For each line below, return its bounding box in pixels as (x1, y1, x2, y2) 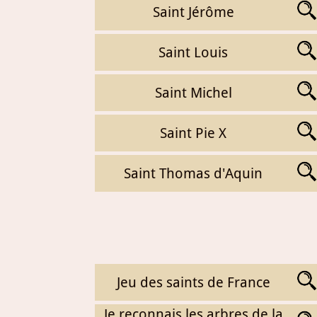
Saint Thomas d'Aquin (124, 164, 263, 182)
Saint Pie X (160, 124, 227, 142)
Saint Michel (154, 83, 232, 101)
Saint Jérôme (152, 3, 234, 21)
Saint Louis (158, 43, 229, 61)
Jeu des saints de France (116, 273, 270, 291)
